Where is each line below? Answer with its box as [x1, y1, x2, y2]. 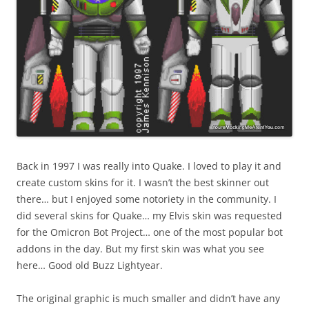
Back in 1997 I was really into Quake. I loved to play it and [17, 159, 281, 173]
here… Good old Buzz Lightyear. [17, 259, 163, 272]
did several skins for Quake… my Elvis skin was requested [17, 209, 282, 223]
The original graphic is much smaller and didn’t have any [17, 292, 280, 306]
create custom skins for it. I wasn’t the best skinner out [17, 176, 269, 190]
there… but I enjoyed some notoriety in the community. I [17, 192, 277, 206]
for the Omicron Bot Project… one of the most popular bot [17, 226, 283, 239]
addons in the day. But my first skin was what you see [17, 242, 264, 256]
